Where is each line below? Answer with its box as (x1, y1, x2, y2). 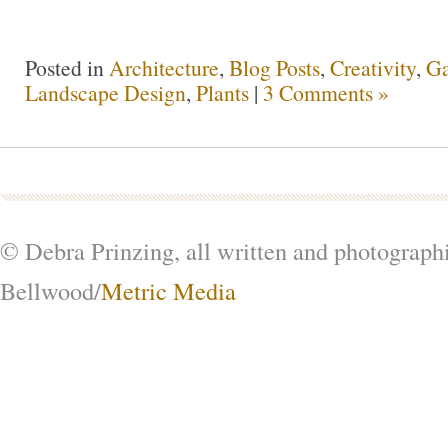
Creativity (330, 52, 416, 82)
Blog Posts (229, 52, 320, 82)
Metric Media (101, 273, 236, 307)
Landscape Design (25, 77, 186, 107)
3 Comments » (263, 77, 389, 107)
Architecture (109, 52, 219, 82)
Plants (196, 77, 249, 107)
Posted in (25, 52, 109, 82)
